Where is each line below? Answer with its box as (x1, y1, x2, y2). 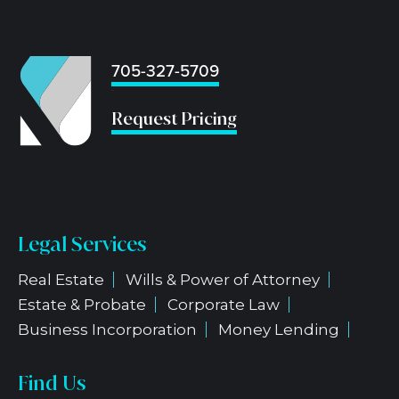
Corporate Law (167, 296, 280, 314)
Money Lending (218, 321, 339, 339)
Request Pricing (111, 107, 237, 131)
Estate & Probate (18, 296, 146, 314)
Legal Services (18, 231, 147, 258)
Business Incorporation (18, 321, 197, 339)
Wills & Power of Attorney (126, 271, 320, 289)
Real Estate (18, 271, 104, 289)
